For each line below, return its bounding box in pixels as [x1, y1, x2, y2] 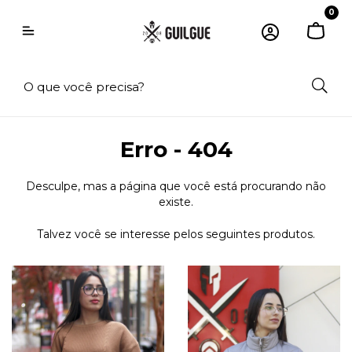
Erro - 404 [119, 136, 233, 163]
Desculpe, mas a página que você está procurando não [26, 179, 326, 193]
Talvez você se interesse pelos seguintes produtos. [37, 227, 315, 241]
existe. [159, 195, 193, 209]
